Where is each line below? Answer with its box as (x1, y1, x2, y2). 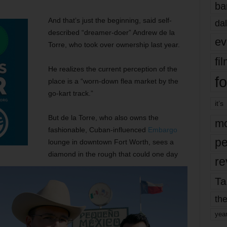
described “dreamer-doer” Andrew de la (48, 28, 175, 36)
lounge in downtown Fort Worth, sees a (48, 138, 174, 146)
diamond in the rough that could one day (48, 150, 178, 158)
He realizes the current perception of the (48, 65, 177, 73)
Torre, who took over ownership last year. (48, 41, 180, 49)
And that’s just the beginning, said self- (48, 16, 172, 24)
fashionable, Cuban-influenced (48, 126, 148, 134)
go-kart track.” (48, 89, 93, 97)
